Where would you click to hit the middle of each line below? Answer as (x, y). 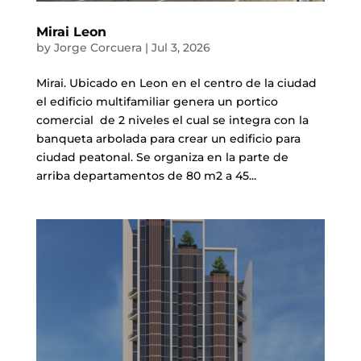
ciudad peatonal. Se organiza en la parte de (162, 157)
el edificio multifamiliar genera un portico (157, 101)
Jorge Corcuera (98, 47)
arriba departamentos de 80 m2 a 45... (146, 175)
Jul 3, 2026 (180, 47)
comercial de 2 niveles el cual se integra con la (172, 120)
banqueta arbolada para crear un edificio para (168, 138)
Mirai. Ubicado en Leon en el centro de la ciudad (176, 83)
